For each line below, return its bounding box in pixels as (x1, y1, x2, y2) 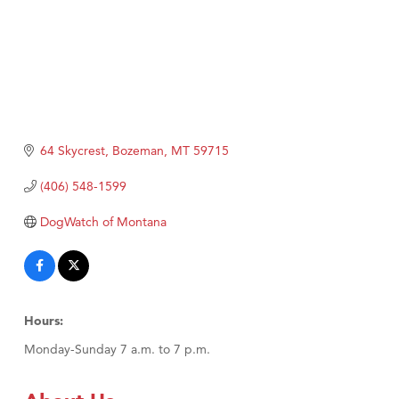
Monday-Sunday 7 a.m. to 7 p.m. (24, 341, 210, 358)
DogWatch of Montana (39, 214, 167, 231)
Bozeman (111, 142, 164, 159)
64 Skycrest (39, 142, 105, 159)
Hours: (24, 313, 63, 330)
